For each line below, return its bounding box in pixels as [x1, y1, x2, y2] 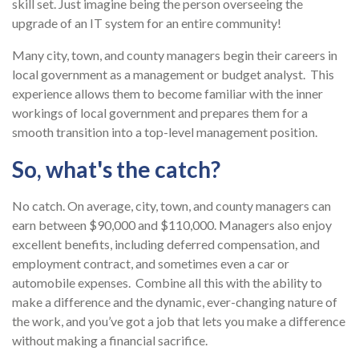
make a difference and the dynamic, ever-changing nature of [12, 294, 337, 310]
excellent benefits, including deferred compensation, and [12, 236, 320, 252]
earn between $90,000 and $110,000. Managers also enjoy [12, 217, 332, 233]
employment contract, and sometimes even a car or [12, 256, 289, 272]
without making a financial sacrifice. [12, 333, 208, 349]
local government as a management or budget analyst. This [12, 67, 334, 83]
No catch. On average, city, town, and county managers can [12, 198, 331, 214]
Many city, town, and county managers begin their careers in [12, 47, 337, 63]
